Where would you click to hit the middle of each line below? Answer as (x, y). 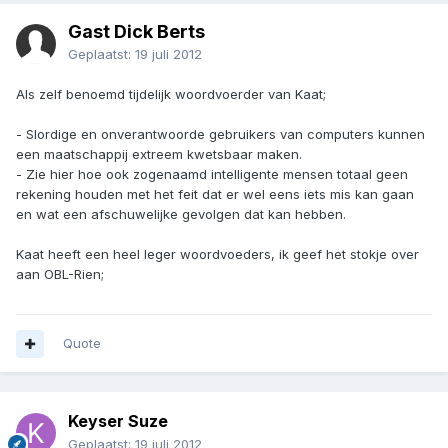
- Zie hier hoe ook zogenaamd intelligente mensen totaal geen (212, 174)
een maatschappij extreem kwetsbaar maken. (159, 154)
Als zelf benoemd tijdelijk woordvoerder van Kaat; (171, 94)
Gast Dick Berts (136, 32)
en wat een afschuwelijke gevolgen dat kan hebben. (181, 214)
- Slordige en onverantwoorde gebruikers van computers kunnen (220, 134)
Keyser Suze (118, 421)
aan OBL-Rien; (60, 274)
